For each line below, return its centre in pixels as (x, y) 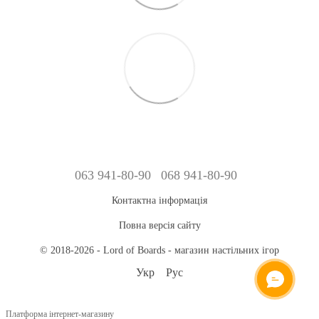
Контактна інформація (159, 201)
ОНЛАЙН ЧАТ (275, 279)
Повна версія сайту (159, 226)
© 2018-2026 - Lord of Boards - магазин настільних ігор (159, 251)
